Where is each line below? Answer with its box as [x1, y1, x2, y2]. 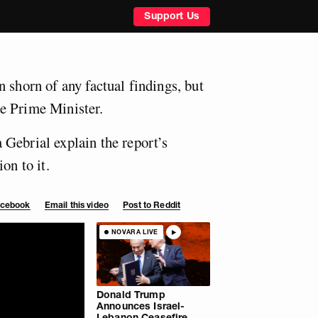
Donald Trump [97, 287, 165, 301]
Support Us [144, 9, 199, 22]
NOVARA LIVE [111, 228, 158, 236]
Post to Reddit [123, 199, 181, 210]
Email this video [44, 199, 109, 210]
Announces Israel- [97, 299, 185, 312]
